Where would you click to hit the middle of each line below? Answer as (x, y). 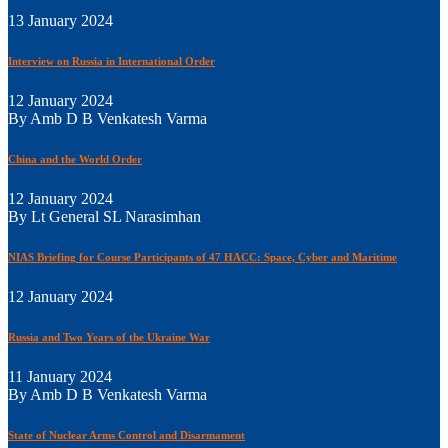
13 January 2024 (60, 21)
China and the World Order (75, 159)
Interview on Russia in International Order (111, 61)
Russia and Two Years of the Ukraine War (109, 337)
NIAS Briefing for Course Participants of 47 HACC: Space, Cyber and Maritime (202, 257)
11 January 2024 (60, 377)
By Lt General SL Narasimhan (104, 217)
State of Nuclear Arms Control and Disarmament (126, 434)
